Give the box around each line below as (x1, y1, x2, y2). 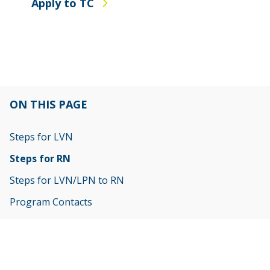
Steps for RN (10, 151, 71, 165)
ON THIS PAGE (10, 96, 87, 111)
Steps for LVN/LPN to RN (10, 173, 124, 187)
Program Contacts (10, 195, 92, 209)
